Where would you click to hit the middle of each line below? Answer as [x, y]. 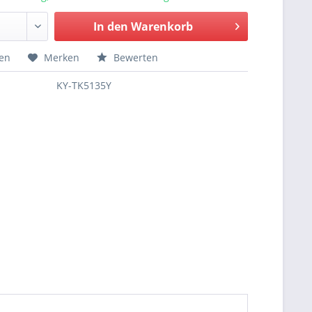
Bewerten [135, 57]
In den [110, 26]
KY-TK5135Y [84, 85]
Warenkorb [162, 26]
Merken [62, 57]
